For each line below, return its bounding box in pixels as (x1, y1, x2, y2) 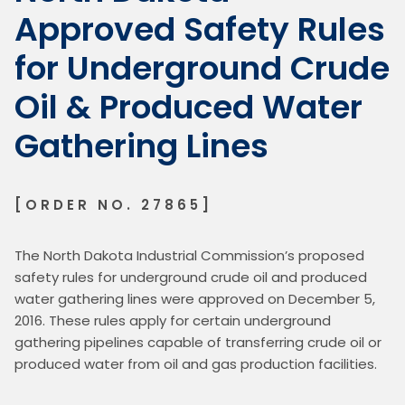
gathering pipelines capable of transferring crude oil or (14, 332, 381, 352)
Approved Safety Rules (14, 5, 385, 52)
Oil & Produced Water (14, 83, 363, 130)
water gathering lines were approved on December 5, (14, 288, 375, 308)
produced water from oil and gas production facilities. (14, 353, 377, 373)
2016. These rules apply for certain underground (14, 310, 331, 330)
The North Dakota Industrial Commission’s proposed (14, 245, 364, 265)
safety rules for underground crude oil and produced (14, 267, 367, 287)
